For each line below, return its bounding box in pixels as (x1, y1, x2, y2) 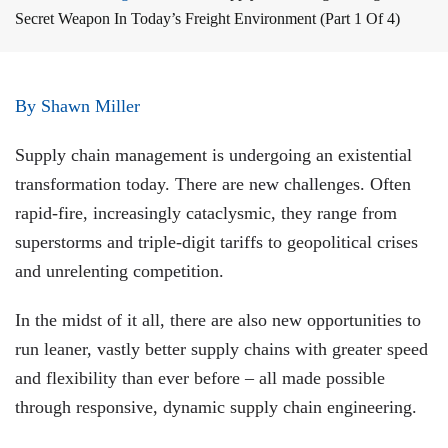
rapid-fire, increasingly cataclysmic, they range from (15, 203, 397, 223)
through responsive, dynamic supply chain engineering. (15, 397, 417, 417)
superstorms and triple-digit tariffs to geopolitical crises (15, 232, 418, 252)
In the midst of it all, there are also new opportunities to (15, 310, 421, 330)
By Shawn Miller (15, 96, 140, 116)
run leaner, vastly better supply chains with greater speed (15, 339, 428, 359)
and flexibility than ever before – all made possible (15, 368, 385, 388)
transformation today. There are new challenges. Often (15, 174, 411, 194)
